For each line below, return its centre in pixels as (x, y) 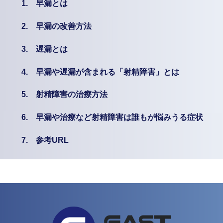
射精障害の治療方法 (71, 95)
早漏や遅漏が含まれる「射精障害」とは (107, 72)
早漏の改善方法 (63, 26)
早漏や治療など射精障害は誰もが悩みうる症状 (119, 117)
